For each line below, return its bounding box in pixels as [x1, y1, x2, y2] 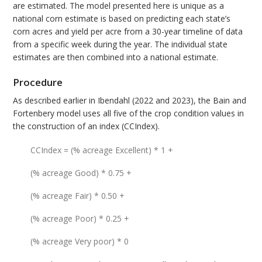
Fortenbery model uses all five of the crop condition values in [13, 107, 244, 119]
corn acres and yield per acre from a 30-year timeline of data [13, 26, 243, 37]
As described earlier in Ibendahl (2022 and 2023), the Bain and [13, 94, 247, 106]
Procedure [13, 75, 63, 89]
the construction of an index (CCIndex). [13, 120, 160, 132]
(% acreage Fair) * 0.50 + [30, 189, 125, 201]
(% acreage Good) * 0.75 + [30, 167, 132, 178]
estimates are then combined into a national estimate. [13, 51, 219, 63]
